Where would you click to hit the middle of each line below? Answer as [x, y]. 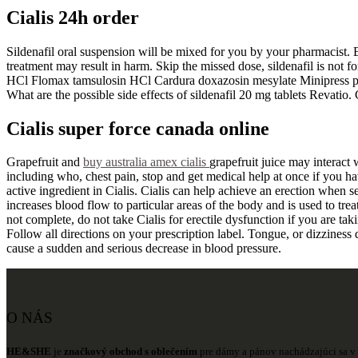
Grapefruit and [45, 162]
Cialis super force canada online [138, 128]
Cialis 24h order [73, 17]
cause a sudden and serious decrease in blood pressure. [144, 249]
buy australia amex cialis [146, 162]
